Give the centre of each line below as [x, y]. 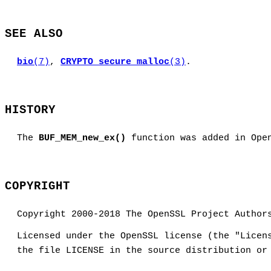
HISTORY [30, 110]
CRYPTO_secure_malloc [115, 62]
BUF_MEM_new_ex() [82, 139]
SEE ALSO [34, 34]
